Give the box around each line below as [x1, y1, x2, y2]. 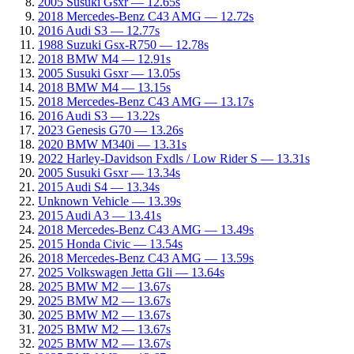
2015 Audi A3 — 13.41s [38, 208, 161, 222]
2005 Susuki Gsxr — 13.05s [38, 66, 180, 80]
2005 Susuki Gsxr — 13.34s [38, 165, 180, 179]
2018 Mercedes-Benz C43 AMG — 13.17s [38, 94, 254, 108]
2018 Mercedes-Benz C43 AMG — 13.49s [38, 222, 254, 236]
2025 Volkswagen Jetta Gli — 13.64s [38, 265, 224, 279]
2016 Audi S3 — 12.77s [38, 23, 160, 37]
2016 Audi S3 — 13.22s [38, 108, 160, 122]
